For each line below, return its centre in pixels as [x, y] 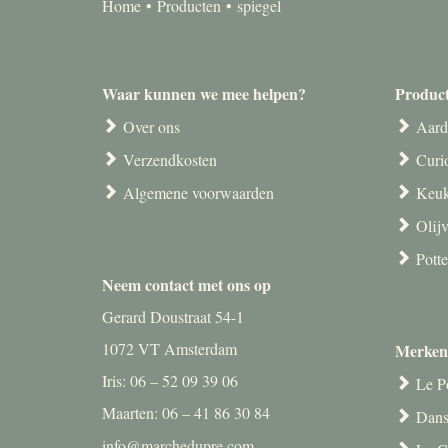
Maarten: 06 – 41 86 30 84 [186, 412]
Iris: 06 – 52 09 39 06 [170, 380]
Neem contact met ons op [186, 284]
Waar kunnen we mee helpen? [204, 93]
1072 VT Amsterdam [169, 348]
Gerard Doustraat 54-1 [173, 316]
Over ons [151, 126]
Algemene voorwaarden [198, 192]
